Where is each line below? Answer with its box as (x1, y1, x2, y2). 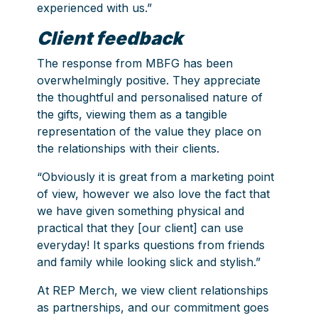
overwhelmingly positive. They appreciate (37, 72, 261, 87)
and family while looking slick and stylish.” (37, 254, 261, 269)
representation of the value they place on (37, 124, 262, 138)
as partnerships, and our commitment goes (37, 300, 270, 314)
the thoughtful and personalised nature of (37, 89, 263, 104)
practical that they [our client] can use (37, 220, 244, 235)
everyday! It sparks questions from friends (37, 237, 265, 252)
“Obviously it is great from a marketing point (37, 169, 275, 184)
